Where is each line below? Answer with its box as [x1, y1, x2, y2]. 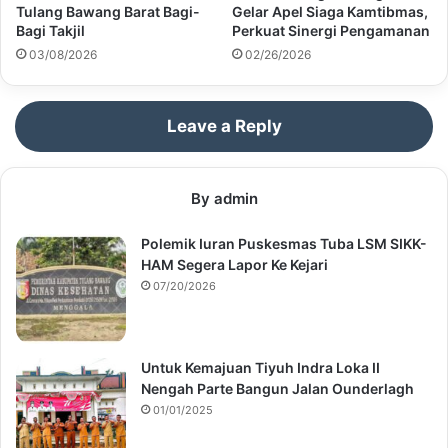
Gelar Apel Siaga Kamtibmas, [232, 3, 428, 21]
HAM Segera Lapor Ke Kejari [141, 256, 328, 274]
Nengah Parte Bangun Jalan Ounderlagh [141, 380, 414, 398]
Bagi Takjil [16, 22, 85, 40]
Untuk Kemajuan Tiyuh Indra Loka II [141, 359, 380, 377]
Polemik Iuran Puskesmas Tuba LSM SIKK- [141, 235, 427, 253]
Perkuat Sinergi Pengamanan [232, 22, 430, 40]
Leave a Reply [166, 116, 282, 137]
